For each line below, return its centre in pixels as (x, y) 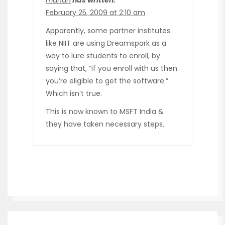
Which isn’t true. (74, 94)
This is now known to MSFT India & (105, 112)
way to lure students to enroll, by (103, 56)
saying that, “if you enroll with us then (111, 69)
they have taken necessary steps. (105, 124)
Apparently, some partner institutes (108, 31)
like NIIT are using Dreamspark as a (106, 43)
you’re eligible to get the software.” (107, 81)
